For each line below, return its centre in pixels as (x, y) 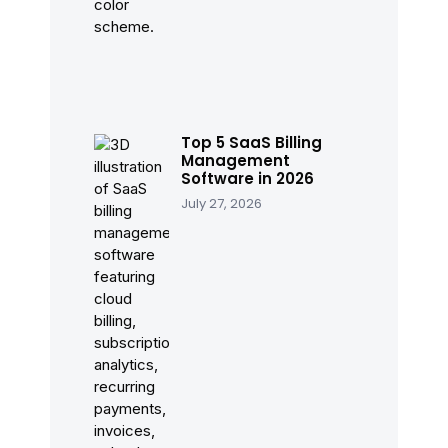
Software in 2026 (248, 178)
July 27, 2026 (222, 203)
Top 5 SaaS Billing (252, 142)
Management (236, 160)
